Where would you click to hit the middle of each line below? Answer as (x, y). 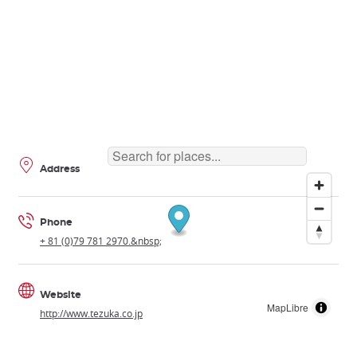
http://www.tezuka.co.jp (91, 313)
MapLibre (288, 307)
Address (60, 169)
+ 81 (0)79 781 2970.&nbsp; (101, 240)
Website (61, 294)
